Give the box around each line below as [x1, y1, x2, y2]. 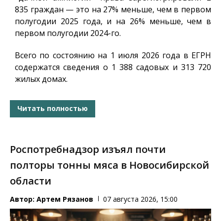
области [10, 174, 51, 187]
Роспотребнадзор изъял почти [10, 142, 166, 156]
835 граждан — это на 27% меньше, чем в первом [15, 3, 211, 15]
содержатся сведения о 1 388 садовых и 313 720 [15, 61, 211, 73]
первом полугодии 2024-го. [15, 27, 121, 38]
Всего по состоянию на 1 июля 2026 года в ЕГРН [15, 49, 211, 61]
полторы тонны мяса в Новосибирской [10, 158, 209, 172]
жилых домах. [15, 73, 68, 84]
